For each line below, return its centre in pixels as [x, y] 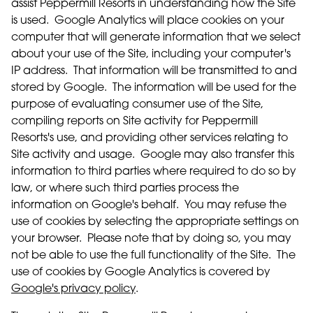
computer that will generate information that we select [156, 38]
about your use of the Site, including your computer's [151, 54]
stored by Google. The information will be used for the [154, 88]
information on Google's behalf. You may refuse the [149, 205]
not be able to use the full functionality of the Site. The [153, 256]
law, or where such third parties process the [125, 189]
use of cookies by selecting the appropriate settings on [155, 222]
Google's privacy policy [73, 289]
